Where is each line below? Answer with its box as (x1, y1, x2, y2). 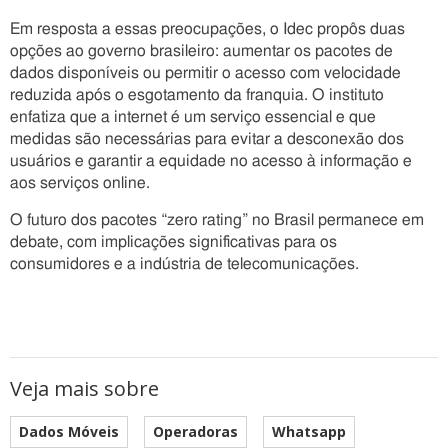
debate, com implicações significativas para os (10, 234, 337, 250)
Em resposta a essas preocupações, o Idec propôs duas (10, 21, 405, 37)
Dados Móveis (19, 422, 119, 441)
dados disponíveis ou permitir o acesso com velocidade (10, 65, 401, 81)
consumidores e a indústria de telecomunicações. (10, 256, 359, 272)
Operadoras (153, 422, 238, 441)
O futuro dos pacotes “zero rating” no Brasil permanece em (10, 212, 424, 228)
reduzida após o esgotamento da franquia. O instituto (10, 87, 384, 103)
